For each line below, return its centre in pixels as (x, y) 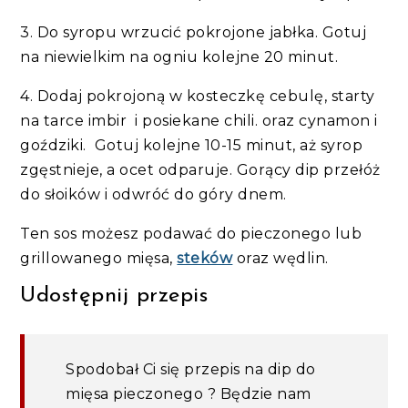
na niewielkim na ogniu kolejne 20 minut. (181, 56)
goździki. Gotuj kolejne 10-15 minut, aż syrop (192, 145)
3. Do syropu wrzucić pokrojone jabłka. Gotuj (194, 32)
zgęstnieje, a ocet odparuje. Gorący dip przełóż (200, 169)
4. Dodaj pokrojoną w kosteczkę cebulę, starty (198, 96)
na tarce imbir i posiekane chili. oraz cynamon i (199, 120)
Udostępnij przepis (114, 296)
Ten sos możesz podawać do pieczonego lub (191, 233)
